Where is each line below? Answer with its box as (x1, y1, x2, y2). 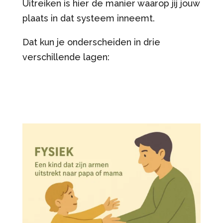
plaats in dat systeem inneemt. (22, 12, 157, 23)
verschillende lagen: (22, 51, 110, 62)
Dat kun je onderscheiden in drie (22, 36, 160, 47)
